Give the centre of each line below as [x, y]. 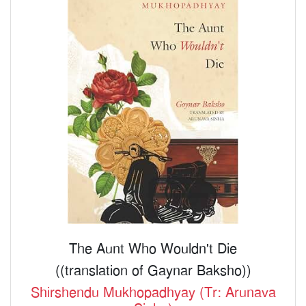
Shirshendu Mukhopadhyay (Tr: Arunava [153, 292]
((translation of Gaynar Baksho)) [153, 270]
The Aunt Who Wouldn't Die [153, 248]
